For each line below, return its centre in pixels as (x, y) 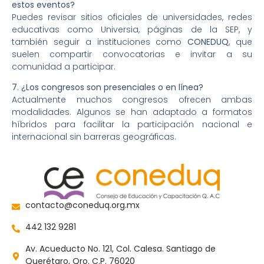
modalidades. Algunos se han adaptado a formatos (132, 112)
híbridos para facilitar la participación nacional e (132, 125)
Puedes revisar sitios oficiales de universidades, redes (132, 17)
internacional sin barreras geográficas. (94, 137)
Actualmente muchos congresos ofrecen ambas (132, 100)
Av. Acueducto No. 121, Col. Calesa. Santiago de (120, 248)
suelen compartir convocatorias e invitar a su (132, 54)
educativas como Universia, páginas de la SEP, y (132, 29)
